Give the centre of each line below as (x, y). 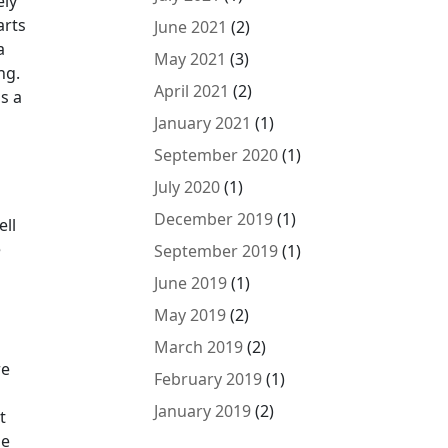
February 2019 (208, 379)
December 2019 (214, 219)
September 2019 (216, 251)
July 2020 (187, 187)
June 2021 (191, 27)
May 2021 (190, 59)
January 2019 (203, 411)
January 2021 (203, 123)
